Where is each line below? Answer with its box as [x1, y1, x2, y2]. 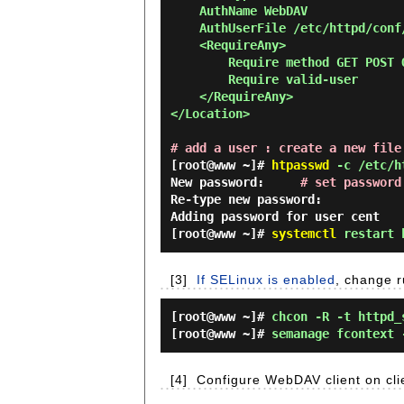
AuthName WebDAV [170, 4, 199, 18]
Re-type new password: [170, 192, 322, 207]
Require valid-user [170, 72, 228, 87]
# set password [300, 175, 401, 189]
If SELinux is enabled [197, 272, 335, 287]
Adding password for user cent [170, 209, 380, 224]
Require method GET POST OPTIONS [170, 55, 228, 69]
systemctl [271, 226, 336, 241]
